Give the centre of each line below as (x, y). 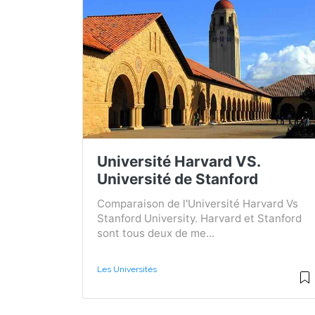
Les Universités (127, 269)
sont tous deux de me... (156, 233)
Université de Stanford (178, 179)
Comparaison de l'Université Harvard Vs (198, 203)
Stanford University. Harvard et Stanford (199, 218)
